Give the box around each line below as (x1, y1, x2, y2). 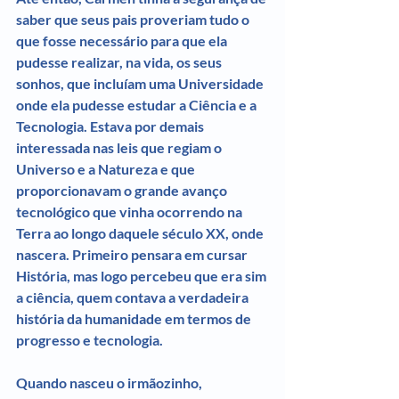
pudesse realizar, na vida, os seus (16, 53, 224, 70)
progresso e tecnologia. (16, 330, 163, 348)
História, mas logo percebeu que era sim (16, 266, 269, 284)
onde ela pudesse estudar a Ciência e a (16, 95, 259, 113)
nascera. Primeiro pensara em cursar (16, 245, 250, 263)
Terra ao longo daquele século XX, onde (16, 224, 266, 241)
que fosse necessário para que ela (16, 31, 230, 49)
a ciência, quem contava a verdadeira (16, 288, 251, 305)
